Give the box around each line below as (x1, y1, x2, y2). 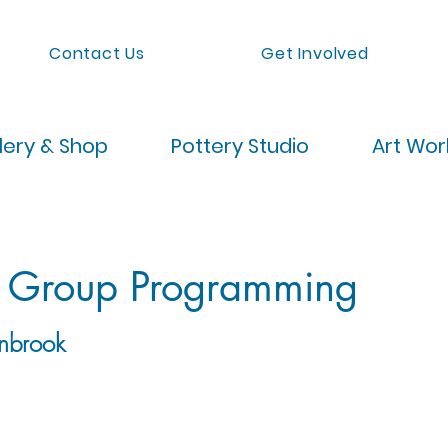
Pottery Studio (171, 132, 309, 160)
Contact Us (49, 42, 146, 65)
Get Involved (261, 42, 369, 65)
